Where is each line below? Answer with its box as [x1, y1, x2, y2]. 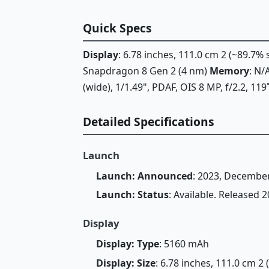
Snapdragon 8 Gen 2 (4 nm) [83, 64, 210, 78]
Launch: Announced [95, 169, 193, 183]
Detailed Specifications [83, 113, 214, 130]
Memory [210, 64, 249, 78]
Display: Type [95, 237, 159, 250]
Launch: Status [95, 188, 169, 202]
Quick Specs [83, 19, 152, 36]
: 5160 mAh [159, 237, 209, 250]
